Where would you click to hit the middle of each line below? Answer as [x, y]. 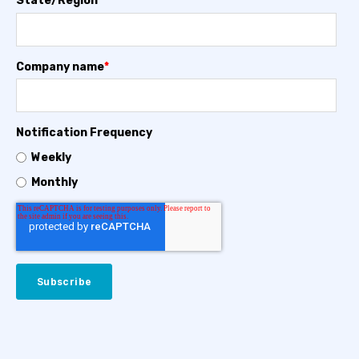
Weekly [51, 158]
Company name [60, 67]
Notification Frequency [84, 133]
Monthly [54, 183]
